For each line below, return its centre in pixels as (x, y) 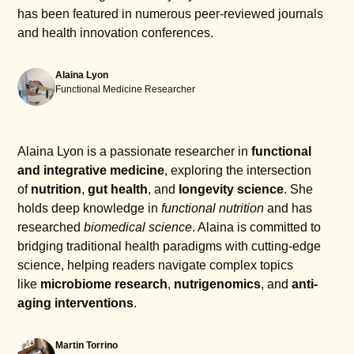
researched (51, 227)
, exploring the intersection (238, 170)
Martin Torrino (87, 345)
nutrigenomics (218, 284)
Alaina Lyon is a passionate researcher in (135, 151)
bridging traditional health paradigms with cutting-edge (169, 246)
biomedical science (138, 227)
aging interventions (76, 303)
